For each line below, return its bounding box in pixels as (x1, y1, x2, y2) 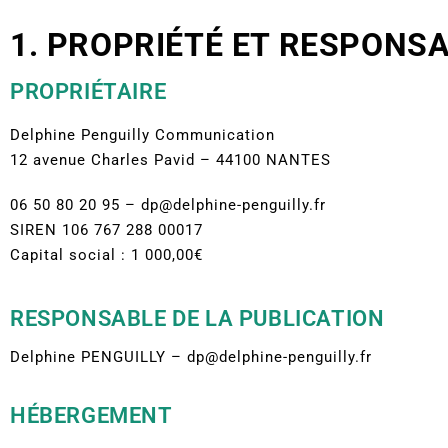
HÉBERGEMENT (10, 402, 173, 428)
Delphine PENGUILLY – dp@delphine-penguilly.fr (10, 347, 372, 366)
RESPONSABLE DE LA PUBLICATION (10, 305, 385, 331)
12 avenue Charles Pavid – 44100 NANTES (10, 150, 331, 169)
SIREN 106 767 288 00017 (10, 220, 203, 239)
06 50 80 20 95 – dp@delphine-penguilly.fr (10, 195, 326, 214)
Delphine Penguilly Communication (10, 125, 275, 144)
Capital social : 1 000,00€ (10, 245, 203, 264)
